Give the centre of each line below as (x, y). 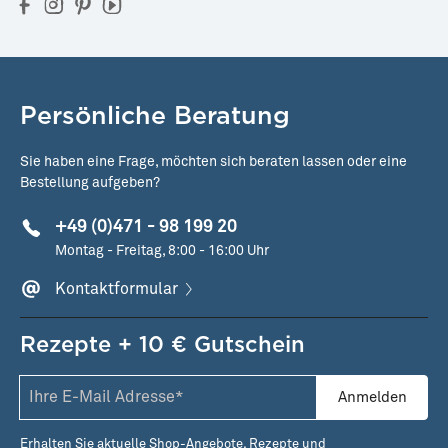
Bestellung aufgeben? (90, 183)
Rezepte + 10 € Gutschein (162, 344)
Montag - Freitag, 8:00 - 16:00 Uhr (162, 251)
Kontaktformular (116, 289)
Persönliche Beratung (155, 115)
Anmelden (372, 397)
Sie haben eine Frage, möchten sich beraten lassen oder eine (213, 162)
